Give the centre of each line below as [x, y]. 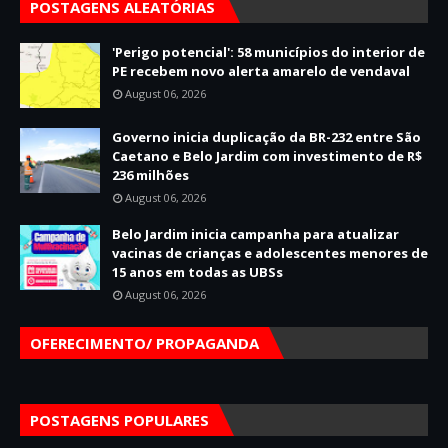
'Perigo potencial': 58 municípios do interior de [268, 52]
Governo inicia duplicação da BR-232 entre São [266, 137]
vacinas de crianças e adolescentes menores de [270, 253]
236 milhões [150, 175]
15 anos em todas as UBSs [197, 272]
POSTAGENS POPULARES [119, 420]
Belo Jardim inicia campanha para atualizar [255, 234]
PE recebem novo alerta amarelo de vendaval [261, 71]
